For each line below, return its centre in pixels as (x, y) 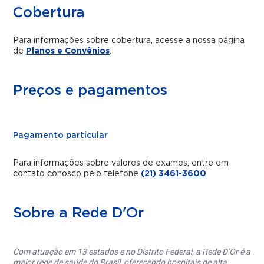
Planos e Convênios (68, 51)
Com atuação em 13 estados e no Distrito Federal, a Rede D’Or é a (132, 252)
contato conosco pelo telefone (77, 174)
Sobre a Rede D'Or (79, 213)
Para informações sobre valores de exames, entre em (121, 163)
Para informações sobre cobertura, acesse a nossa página (129, 41)
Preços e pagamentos (90, 91)
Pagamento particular (61, 136)
